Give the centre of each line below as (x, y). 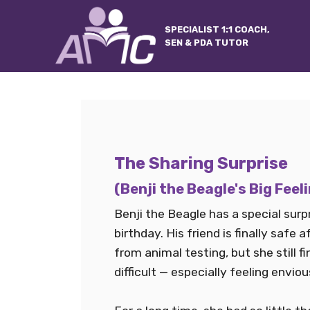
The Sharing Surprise (201, 163)
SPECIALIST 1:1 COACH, (218, 29)
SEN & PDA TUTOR (207, 43)
